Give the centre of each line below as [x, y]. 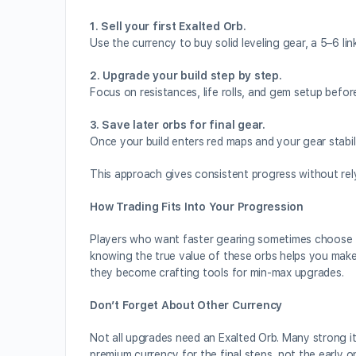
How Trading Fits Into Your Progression [197, 207]
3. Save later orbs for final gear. [178, 125]
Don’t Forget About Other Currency [186, 305]
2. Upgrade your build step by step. [186, 75]
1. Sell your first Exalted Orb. [168, 26]
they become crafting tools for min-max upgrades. [217, 273]
